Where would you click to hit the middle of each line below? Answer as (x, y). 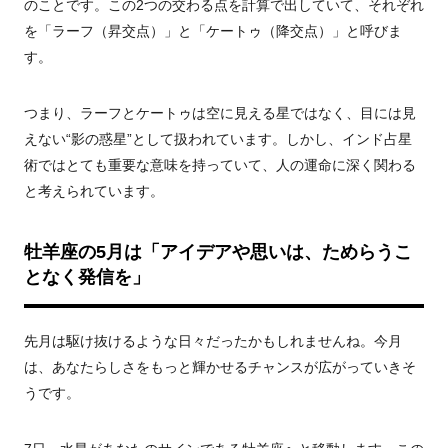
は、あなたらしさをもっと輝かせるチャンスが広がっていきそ (220, 367)
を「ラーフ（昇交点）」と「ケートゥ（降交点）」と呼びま (213, 31)
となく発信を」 (87, 277)
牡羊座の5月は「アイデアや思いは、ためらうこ (218, 252)
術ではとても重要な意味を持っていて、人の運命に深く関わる (220, 165)
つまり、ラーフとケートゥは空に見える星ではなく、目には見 (220, 113)
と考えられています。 (94, 191)
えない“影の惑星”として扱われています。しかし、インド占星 (218, 139)
